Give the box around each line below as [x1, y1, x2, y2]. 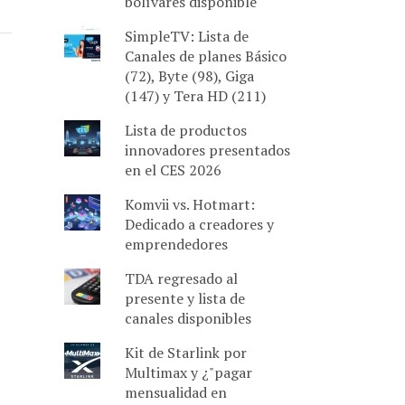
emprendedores [124, 234, 228, 254]
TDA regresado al [124, 268, 238, 288]
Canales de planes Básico [124, 46, 287, 66]
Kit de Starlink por [124, 343, 247, 363]
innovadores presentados [124, 140, 290, 160]
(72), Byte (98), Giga [124, 66, 254, 86]
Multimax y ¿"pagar [124, 363, 252, 382]
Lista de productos [124, 120, 247, 140]
